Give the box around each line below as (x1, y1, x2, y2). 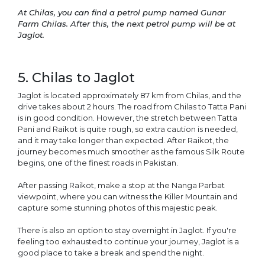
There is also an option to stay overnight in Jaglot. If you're (18, 225, 237, 235)
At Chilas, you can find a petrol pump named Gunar (18, 7, 225, 17)
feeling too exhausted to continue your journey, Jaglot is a (18, 237, 239, 247)
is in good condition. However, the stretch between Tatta (18, 113, 237, 123)
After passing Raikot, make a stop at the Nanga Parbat (18, 180, 225, 190)
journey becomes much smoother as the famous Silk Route (18, 147, 245, 157)
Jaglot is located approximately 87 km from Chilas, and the (18, 91, 241, 101)
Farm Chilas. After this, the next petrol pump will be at (18, 18, 235, 28)
